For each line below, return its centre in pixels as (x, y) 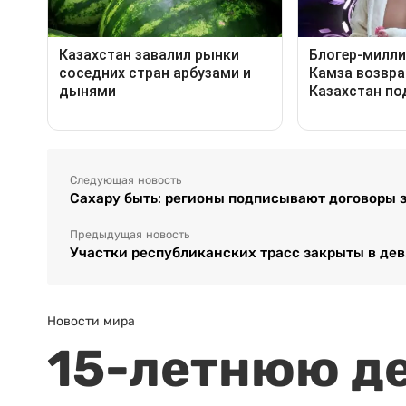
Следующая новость (126, 180)
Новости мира (91, 320)
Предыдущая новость (130, 234)
